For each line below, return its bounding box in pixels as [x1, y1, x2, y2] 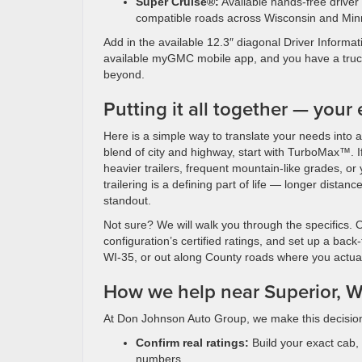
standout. [103, 194, 151, 207]
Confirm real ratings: [136, 336, 249, 349]
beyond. [103, 68, 145, 81]
